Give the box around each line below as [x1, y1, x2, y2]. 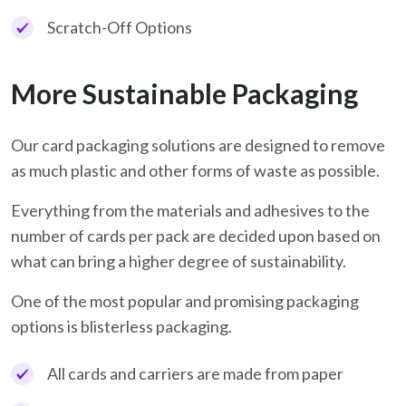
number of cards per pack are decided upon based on [11, 226, 381, 246]
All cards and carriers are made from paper [47, 363, 343, 384]
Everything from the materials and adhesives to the [11, 200, 370, 221]
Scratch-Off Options [47, 17, 192, 38]
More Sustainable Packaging [11, 77, 358, 111]
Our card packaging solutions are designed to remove [11, 135, 385, 156]
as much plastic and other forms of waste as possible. [11, 160, 380, 181]
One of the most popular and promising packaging [11, 291, 359, 312]
